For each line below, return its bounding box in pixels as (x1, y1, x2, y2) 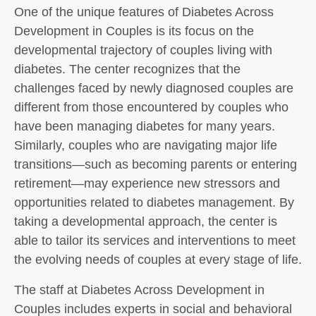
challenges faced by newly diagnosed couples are (14, 81, 293, 95)
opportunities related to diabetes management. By (14, 195, 294, 209)
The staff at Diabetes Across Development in (14, 283, 265, 297)
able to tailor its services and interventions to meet (14, 233, 296, 248)
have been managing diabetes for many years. (14, 119, 275, 133)
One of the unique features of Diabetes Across (14, 5, 274, 19)
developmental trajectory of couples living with (14, 43, 272, 57)
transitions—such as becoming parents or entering (14, 157, 297, 171)
